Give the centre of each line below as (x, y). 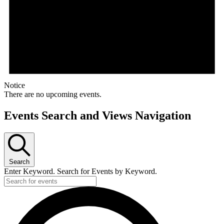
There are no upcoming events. (53, 94)
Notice (14, 85)
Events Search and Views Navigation (97, 115)
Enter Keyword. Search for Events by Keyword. (80, 171)
